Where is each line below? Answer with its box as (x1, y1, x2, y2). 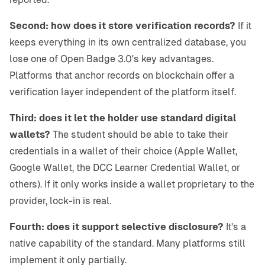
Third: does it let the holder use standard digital (9, 112, 236, 124)
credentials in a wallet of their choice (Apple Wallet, (9, 146, 237, 157)
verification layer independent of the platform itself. (9, 86, 236, 98)
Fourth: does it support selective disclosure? (9, 221, 224, 233)
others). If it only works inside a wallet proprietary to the (9, 179, 254, 190)
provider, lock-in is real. (9, 195, 111, 207)
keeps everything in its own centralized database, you (9, 37, 246, 49)
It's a (224, 221, 246, 233)
